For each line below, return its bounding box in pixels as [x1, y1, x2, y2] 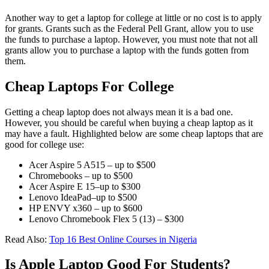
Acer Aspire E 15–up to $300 [29, 181, 141, 192]
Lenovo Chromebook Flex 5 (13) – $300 [29, 213, 184, 224]
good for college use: [5, 139, 84, 150]
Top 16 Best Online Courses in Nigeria [49, 234, 197, 244]
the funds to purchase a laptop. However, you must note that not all [5, 34, 258, 44]
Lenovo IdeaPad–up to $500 [29, 192, 137, 202]
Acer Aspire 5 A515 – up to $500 [29, 159, 156, 170]
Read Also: [5, 234, 49, 244]
